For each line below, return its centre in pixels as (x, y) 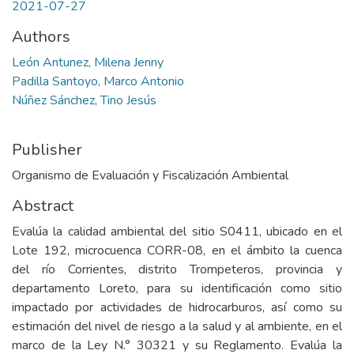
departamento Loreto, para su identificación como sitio (177, 288)
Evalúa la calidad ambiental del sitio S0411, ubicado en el (177, 232)
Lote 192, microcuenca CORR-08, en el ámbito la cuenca (177, 250)
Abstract (43, 206)
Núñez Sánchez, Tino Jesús (84, 100)
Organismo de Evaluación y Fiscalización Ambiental (150, 175)
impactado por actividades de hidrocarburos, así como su (177, 307)
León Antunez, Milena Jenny (88, 62)
